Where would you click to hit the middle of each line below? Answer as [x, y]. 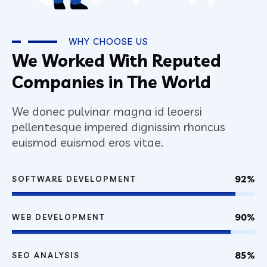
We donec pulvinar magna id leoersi [107, 111]
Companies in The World [111, 82]
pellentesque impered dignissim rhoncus [119, 126]
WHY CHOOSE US [108, 41]
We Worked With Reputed [117, 60]
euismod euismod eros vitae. [88, 142]
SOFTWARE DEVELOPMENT [74, 178]
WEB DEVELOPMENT [59, 217]
